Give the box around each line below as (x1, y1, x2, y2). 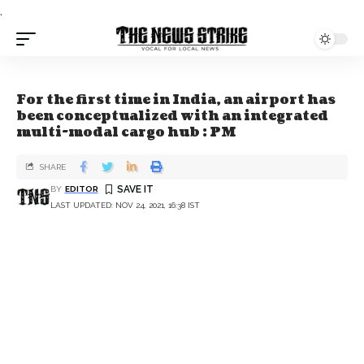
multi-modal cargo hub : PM (16, 123, 236, 141)
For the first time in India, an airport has (16, 91, 336, 109)
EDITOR (64, 184, 98, 193)
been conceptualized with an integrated (16, 107, 328, 125)
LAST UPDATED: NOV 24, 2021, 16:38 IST (50, 200, 200, 210)
